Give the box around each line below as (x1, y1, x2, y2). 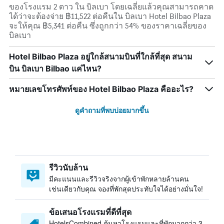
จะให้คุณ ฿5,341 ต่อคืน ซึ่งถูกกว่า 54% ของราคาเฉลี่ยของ (9, 21, 206, 30)
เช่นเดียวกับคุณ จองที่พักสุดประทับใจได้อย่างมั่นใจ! (49, 183, 203, 193)
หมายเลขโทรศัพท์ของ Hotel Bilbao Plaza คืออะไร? (9, 84, 193, 94)
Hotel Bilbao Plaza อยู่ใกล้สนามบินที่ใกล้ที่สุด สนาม (9, 51, 192, 61)
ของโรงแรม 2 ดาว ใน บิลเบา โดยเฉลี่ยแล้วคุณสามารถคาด (9, 2, 213, 11)
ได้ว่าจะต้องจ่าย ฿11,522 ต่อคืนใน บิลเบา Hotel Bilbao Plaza (9, 11, 211, 21)
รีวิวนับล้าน (49, 161, 88, 173)
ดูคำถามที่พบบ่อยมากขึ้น (75, 105, 149, 115)
